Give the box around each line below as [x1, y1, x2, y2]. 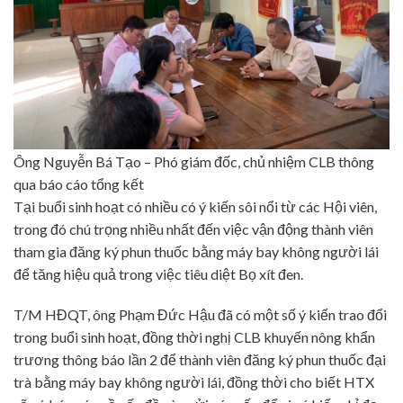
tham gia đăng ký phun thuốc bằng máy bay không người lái [13, 242, 379, 260]
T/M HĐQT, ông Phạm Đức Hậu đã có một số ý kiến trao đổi [13, 306, 387, 324]
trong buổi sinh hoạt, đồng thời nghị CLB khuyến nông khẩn [13, 328, 375, 346]
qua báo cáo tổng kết [13, 175, 144, 193]
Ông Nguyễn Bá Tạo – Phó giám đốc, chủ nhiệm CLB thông [13, 152, 374, 170]
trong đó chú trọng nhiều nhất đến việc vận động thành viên [13, 219, 373, 237]
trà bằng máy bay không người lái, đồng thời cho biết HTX [13, 373, 374, 391]
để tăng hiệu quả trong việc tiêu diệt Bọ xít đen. [13, 264, 303, 282]
